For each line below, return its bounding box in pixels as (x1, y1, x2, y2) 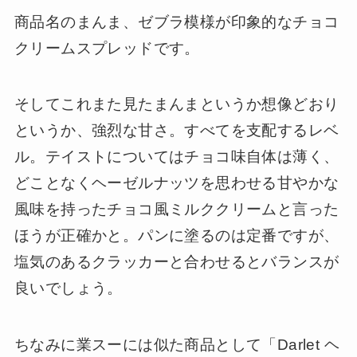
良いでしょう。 (14, 280, 123, 297)
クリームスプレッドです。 (14, 39, 200, 57)
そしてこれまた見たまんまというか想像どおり (14, 96, 339, 113)
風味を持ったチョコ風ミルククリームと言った (14, 201, 339, 218)
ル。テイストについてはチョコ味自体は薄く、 (14, 148, 339, 166)
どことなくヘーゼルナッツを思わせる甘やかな (14, 175, 339, 192)
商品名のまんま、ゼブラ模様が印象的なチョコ (14, 13, 339, 30)
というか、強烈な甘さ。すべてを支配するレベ (14, 122, 339, 139)
